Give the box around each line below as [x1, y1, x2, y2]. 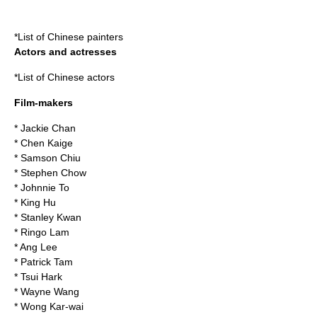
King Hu [21, 197, 56, 208]
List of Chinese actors [18, 71, 115, 83]
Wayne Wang [21, 286, 79, 297]
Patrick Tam [21, 256, 73, 267]
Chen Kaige [21, 137, 73, 149]
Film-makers [14, 97, 73, 108]
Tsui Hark [21, 271, 62, 282]
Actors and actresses [14, 46, 117, 57]
